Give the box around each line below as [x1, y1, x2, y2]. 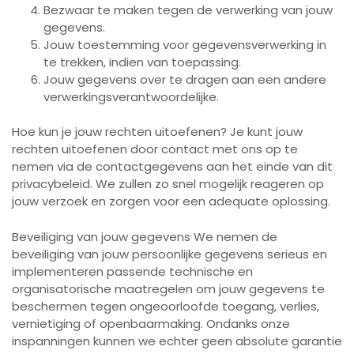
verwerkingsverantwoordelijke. [43, 88, 219, 105]
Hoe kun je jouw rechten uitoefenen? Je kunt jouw [12, 123, 303, 140]
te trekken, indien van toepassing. [43, 53, 241, 70]
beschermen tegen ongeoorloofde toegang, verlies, [12, 297, 319, 314]
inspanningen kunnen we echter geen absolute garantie [12, 332, 342, 349]
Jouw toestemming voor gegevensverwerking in [43, 36, 326, 53]
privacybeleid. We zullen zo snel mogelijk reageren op [12, 175, 324, 192]
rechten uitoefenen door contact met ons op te [12, 141, 298, 157]
